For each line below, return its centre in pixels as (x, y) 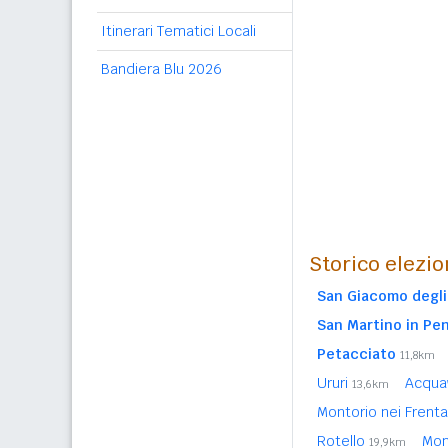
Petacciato (356, 354)
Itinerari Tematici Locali (178, 31)
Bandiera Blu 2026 (161, 69)
